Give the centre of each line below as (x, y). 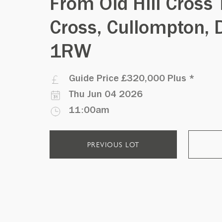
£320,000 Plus (154, 80)
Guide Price (95, 80)
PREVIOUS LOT (113, 144)
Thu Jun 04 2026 (106, 96)
